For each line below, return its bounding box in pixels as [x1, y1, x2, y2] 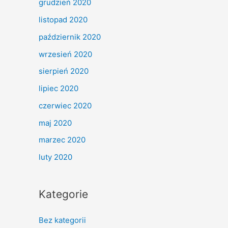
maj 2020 [39, 118, 72, 128]
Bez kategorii [39, 215, 86, 225]
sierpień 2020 [39, 66, 89, 76]
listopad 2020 [39, 15, 88, 24]
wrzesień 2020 [39, 49, 92, 59]
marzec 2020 [39, 135, 85, 145]
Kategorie [39, 188, 88, 201]
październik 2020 [39, 32, 101, 42]
